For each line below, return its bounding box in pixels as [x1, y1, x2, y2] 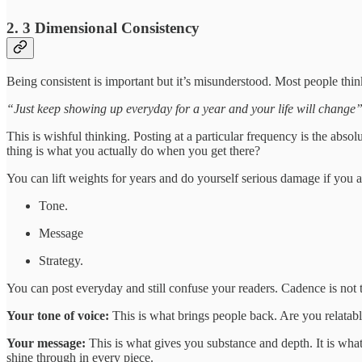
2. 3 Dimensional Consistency [6, 19, 200, 37]
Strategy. [39, 253, 83, 267]
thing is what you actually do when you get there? [6, 143, 260, 158]
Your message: [6, 335, 89, 350]
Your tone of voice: [6, 308, 112, 322]
